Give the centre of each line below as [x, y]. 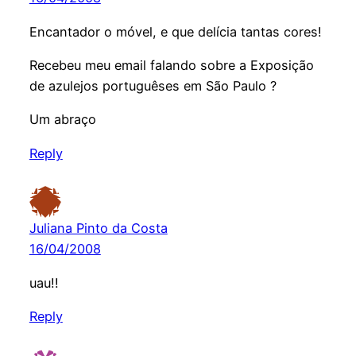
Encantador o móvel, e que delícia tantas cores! [175, 31]
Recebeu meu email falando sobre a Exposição [171, 66]
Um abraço [62, 120]
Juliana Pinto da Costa [98, 228]
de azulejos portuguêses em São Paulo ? [153, 86]
